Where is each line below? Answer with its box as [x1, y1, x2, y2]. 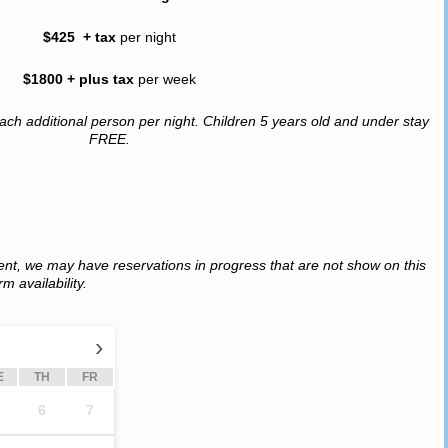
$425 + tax [42, 29, 120, 45]
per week [137, 71, 196, 87]
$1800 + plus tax [22, 71, 138, 87]
